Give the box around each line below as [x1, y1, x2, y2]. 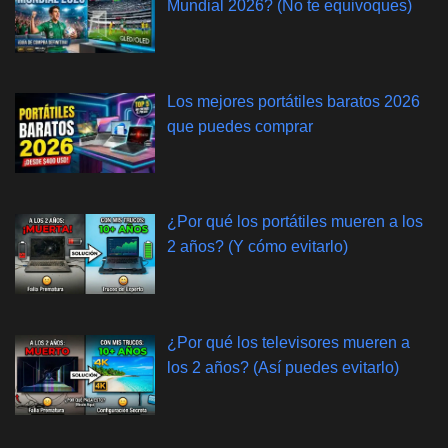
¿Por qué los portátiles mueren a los [167, 213, 423, 231]
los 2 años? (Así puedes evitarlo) [167, 359, 399, 377]
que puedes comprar [167, 117, 313, 135]
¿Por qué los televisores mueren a [167, 334, 410, 352]
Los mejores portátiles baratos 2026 [167, 92, 420, 110]
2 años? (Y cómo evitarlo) [167, 238, 348, 256]
